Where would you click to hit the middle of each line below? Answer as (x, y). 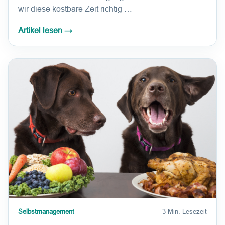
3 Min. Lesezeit (185, 211)
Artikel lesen (41, 31)
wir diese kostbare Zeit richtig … (75, 9)
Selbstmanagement (46, 211)
